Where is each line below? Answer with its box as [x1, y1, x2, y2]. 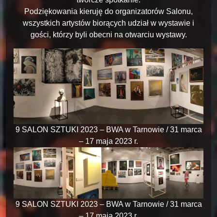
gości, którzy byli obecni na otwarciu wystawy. [30, 31, 187, 39]
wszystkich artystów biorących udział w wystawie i [23, 19, 194, 28]
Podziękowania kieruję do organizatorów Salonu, [24, 7, 193, 16]
